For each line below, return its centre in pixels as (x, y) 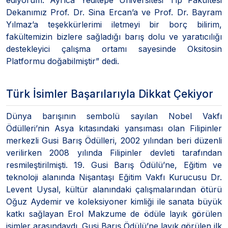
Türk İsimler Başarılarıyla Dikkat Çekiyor (110, 94)
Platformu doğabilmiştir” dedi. (63, 61)
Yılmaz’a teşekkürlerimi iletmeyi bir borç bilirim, (114, 24)
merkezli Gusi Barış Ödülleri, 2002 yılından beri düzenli (114, 140)
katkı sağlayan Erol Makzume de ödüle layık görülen (114, 213)
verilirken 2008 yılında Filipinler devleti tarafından (114, 152)
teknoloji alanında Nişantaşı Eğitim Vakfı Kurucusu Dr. (114, 177)
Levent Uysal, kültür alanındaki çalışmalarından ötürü (114, 189)
